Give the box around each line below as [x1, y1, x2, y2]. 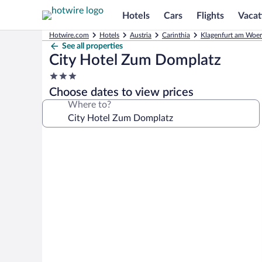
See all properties [62, 42, 123, 50]
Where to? [68, 100, 111, 109]
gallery [42, 150, 83, 164]
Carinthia [162, 32, 190, 39]
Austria [130, 32, 151, 39]
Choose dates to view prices [49, 87, 194, 98]
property [49, 94, 84, 103]
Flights [196, 11, 224, 20]
